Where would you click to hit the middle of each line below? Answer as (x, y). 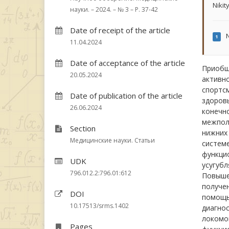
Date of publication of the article (126, 96)
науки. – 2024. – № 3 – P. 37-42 (114, 9)
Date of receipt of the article (120, 30)
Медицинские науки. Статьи (112, 140)
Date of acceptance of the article (128, 63)
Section (83, 128)
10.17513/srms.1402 (99, 206)
